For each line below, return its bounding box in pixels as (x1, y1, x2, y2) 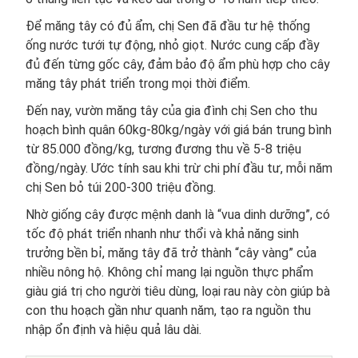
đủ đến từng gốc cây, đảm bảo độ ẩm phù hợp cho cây (26, 56, 330, 72)
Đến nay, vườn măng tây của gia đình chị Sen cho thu (26, 102, 317, 118)
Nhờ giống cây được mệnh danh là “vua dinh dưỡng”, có (26, 206, 330, 222)
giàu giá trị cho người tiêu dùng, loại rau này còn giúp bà (26, 283, 330, 299)
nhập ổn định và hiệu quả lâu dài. (26, 321, 201, 337)
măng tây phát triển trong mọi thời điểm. (26, 75, 250, 91)
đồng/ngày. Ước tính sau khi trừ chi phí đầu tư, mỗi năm (26, 160, 332, 176)
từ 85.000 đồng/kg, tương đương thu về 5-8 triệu (26, 141, 301, 157)
